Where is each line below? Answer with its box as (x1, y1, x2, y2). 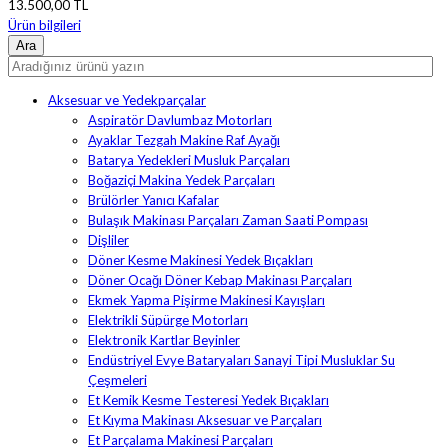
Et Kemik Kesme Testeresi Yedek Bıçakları (88, 392, 329, 409)
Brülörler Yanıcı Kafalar (88, 192, 219, 209)
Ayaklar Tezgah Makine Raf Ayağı (88, 132, 280, 149)
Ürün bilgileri (8, 17, 81, 34)
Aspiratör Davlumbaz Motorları (88, 112, 272, 129)
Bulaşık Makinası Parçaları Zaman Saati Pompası (88, 212, 368, 229)
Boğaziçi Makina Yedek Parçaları (88, 172, 275, 189)
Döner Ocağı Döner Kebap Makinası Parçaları (88, 272, 352, 289)
